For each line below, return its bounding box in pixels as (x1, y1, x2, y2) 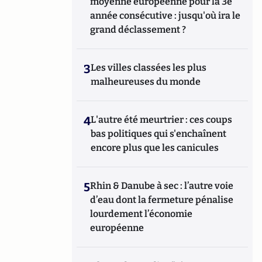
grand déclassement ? (90, 24, 187, 36)
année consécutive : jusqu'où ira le (90, 10, 241, 22)
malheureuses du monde (91, 76, 201, 88)
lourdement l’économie (90, 208, 193, 220)
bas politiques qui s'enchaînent (91, 128, 227, 140)
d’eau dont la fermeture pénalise (90, 194, 234, 206)
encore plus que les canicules (91, 142, 219, 154)
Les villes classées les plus (91, 62, 207, 74)
